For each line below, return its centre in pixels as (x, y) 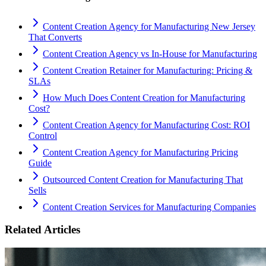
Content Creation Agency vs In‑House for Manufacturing (150, 53)
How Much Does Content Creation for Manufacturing (144, 97)
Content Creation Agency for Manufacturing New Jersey (149, 26)
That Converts (55, 37)
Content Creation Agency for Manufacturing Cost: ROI (146, 125)
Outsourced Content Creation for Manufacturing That (143, 179)
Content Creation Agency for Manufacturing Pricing (140, 152)
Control (43, 135)
